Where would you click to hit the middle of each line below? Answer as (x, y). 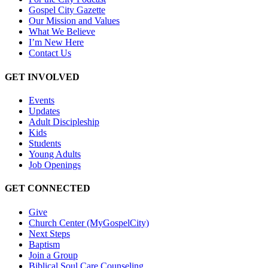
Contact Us (50, 53)
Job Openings (55, 165)
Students (45, 143)
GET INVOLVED (42, 77)
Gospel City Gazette (67, 10)
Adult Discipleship (64, 121)
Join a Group (53, 255)
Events (42, 100)
